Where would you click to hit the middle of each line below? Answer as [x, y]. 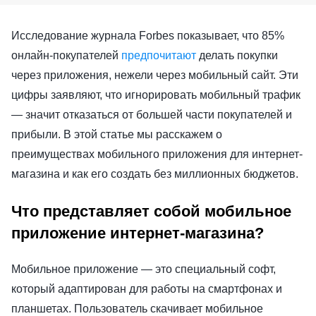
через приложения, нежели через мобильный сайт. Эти [155, 75]
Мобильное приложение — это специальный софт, [144, 269]
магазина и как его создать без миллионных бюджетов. [158, 174]
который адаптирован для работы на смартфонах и [147, 288]
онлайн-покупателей [66, 55]
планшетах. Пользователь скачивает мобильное [137, 308]
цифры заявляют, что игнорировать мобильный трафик [156, 95]
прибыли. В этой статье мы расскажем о [117, 134]
